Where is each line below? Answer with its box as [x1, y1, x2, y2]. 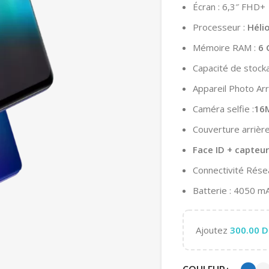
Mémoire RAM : [193, 41, 258, 53]
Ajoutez [196, 223, 230, 236]
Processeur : [193, 20, 247, 33]
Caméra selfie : [193, 102, 254, 115]
